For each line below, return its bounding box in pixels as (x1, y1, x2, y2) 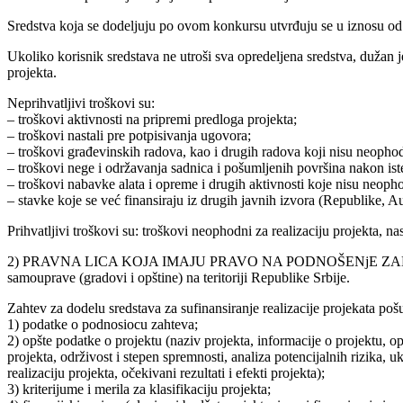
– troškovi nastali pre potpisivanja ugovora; (7, 127, 251, 143)
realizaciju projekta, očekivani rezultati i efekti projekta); (7, 364, 325, 381)
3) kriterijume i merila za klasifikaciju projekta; (7, 381, 271, 397)
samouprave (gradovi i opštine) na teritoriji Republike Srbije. (7, 269, 350, 285)
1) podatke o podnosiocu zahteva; (7, 316, 198, 332)
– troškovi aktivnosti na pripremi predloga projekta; (7, 111, 297, 127)
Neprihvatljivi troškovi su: (7, 94, 155, 111)
